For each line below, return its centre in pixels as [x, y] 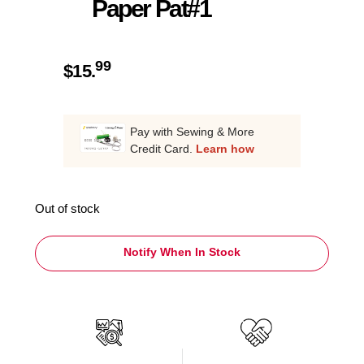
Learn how [225, 148]
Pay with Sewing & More [192, 131]
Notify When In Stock [182, 252]
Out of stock [67, 209]
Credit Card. [163, 148]
